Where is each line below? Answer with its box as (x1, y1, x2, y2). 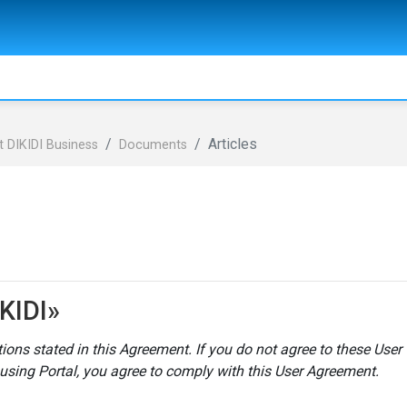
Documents (119, 137, 187, 153)
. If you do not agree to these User (188, 341, 402, 359)
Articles (208, 135, 257, 153)
